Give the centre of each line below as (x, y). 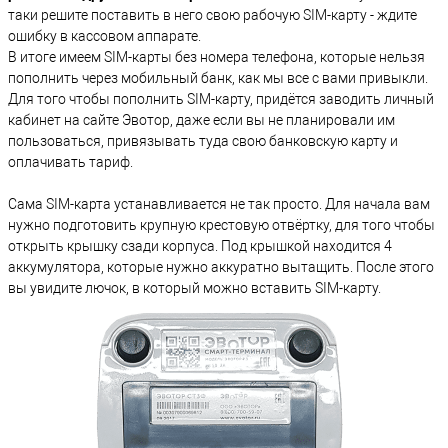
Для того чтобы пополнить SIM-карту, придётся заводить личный (221, 98)
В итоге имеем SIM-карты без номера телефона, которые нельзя (216, 56)
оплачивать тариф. (70, 161)
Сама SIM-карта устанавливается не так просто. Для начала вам (219, 203)
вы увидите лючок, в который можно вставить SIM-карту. (194, 287)
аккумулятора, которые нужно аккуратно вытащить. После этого (221, 266)
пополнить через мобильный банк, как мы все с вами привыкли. (218, 77)
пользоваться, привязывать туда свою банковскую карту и (203, 140)
